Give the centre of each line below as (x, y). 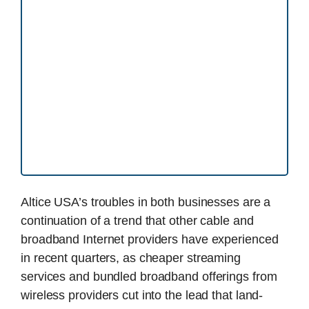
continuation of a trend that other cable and (137, 220)
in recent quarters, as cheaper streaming (131, 258)
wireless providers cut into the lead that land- (142, 295)
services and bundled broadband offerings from (149, 276)
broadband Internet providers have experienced (150, 239)
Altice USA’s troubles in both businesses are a (146, 202)
